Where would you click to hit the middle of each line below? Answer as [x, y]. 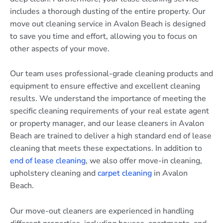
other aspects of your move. [60, 49]
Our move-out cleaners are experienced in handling [102, 211]
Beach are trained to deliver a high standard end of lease [111, 136]
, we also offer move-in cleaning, [144, 161]
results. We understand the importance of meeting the [108, 99]
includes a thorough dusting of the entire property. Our [108, 11]
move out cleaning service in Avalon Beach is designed [108, 24]
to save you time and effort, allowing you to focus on [104, 36]
